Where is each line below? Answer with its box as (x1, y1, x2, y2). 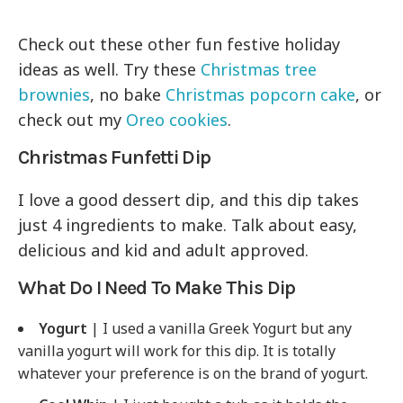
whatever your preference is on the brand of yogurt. (18, 363, 372, 384)
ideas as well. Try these (18, 58, 197, 81)
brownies (18, 84, 90, 106)
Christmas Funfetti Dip (18, 146, 211, 170)
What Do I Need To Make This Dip (18, 276, 296, 300)
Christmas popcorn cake (166, 84, 356, 106)
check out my (18, 109, 127, 131)
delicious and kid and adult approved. (18, 239, 314, 262)
